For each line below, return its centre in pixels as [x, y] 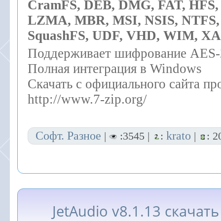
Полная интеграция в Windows [115, 69]
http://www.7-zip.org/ [87, 99]
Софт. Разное [68, 136]
